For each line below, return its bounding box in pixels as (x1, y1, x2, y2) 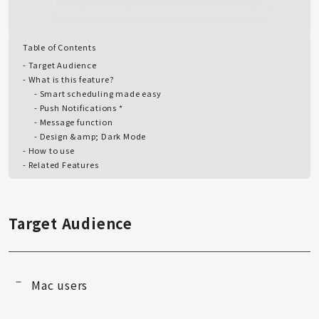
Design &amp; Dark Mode (39, 130, 147, 142)
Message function (39, 116, 113, 127)
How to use (28, 145, 75, 156)
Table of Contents (23, 41, 96, 53)
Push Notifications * (39, 102, 123, 113)
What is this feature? (28, 73, 115, 85)
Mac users (31, 276, 88, 293)
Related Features (28, 159, 99, 170)
